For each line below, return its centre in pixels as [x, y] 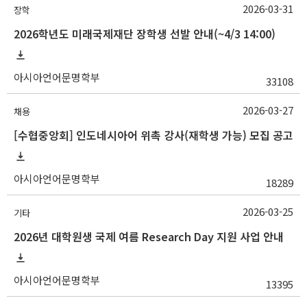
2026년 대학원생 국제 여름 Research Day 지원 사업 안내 [149, 236]
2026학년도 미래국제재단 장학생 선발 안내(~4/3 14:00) [145, 33]
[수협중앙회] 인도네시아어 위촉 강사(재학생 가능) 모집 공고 [153, 135]
